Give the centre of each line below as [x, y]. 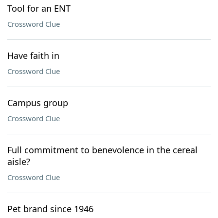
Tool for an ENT [39, 8]
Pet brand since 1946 [50, 209]
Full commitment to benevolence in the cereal [102, 150]
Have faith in [33, 55]
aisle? [19, 162]
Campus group [38, 103]
